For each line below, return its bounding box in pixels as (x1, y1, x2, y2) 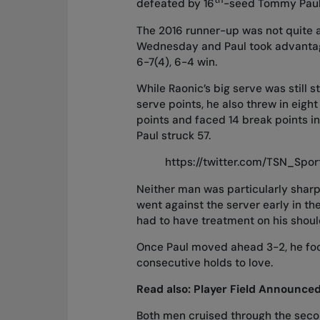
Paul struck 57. (136, 129, 211, 144)
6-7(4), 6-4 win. (136, 54, 217, 69)
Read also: (136, 282, 194, 297)
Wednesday (136, 39, 199, 54)
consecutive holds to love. (136, 255, 273, 270)
